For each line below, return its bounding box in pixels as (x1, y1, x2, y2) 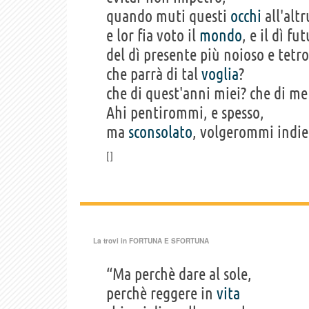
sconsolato (128, 122, 192, 141)
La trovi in (93, 235, 129, 246)
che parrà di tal (106, 64, 201, 83)
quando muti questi (106, 6, 230, 26)
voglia (201, 64, 239, 83)
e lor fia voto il (106, 26, 199, 45)
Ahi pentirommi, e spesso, (106, 103, 264, 122)
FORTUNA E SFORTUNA (129, 235, 209, 246)
